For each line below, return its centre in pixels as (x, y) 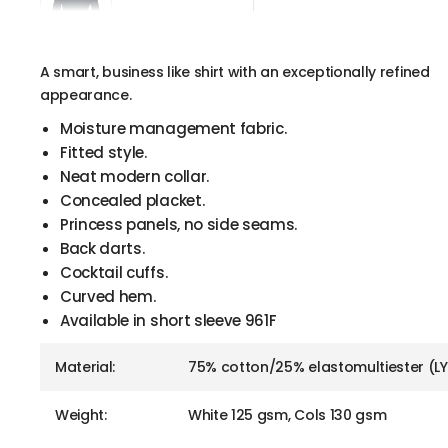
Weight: (81, 415)
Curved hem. (108, 297)
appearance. (86, 95)
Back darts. (102, 249)
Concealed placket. (132, 201)
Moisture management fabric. (173, 129)
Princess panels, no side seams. (179, 225)
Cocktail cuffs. (114, 273)
